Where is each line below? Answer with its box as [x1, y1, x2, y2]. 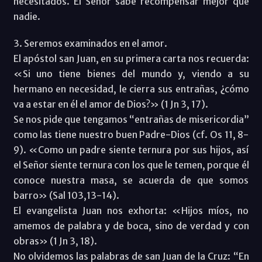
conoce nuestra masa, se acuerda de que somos [13, 174, 249, 186]
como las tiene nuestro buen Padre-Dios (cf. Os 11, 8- [13, 128, 249, 140]
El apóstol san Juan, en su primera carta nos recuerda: [13, 52, 249, 64]
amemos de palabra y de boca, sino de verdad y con [13, 219, 249, 232]
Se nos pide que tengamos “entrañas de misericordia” [13, 113, 249, 125]
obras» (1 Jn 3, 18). [13, 235, 97, 247]
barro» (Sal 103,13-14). [13, 189, 119, 201]
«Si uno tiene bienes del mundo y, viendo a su [13, 67, 249, 80]
